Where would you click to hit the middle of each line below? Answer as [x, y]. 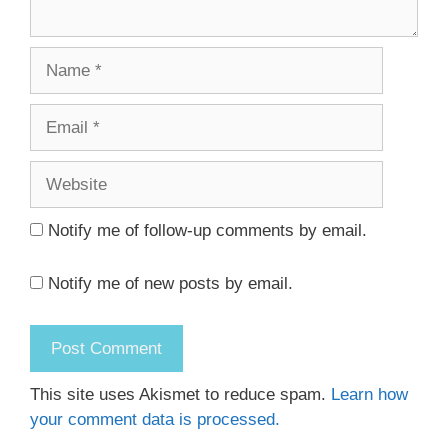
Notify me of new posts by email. [170, 284]
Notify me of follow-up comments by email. [207, 230]
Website [59, 172]
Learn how [369, 394]
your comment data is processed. [155, 419]
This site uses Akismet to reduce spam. [180, 394]
